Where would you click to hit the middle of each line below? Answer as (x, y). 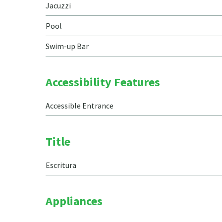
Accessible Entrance (80, 106)
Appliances (74, 201)
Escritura (61, 165)
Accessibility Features (103, 82)
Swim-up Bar (67, 46)
